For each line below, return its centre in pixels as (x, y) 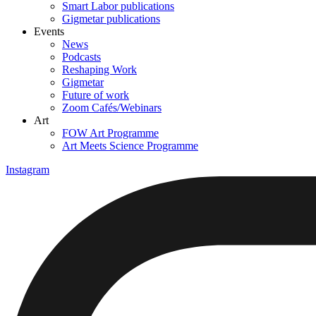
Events (49, 32)
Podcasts (81, 57)
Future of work (96, 95)
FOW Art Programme (110, 133)
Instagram (28, 170)
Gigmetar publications (111, 19)
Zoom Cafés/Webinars (112, 108)
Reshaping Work (99, 70)
